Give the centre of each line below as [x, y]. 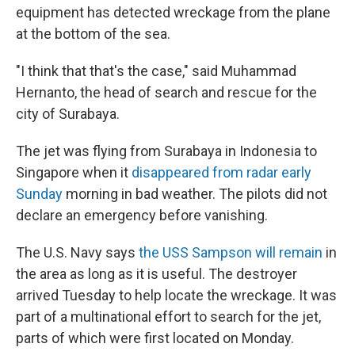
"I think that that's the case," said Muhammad [156, 71]
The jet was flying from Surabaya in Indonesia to [166, 151]
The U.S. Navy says [77, 253]
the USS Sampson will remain [231, 253]
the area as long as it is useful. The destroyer [157, 274]
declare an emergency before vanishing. [142, 216]
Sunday [39, 194]
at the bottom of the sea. [93, 34]
